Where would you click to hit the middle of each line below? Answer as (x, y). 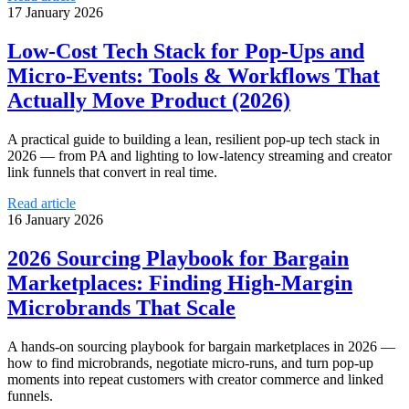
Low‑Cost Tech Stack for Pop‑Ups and (186, 51)
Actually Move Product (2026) (149, 100)
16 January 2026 (55, 219)
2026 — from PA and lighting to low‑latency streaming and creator (199, 155)
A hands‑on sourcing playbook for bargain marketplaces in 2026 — (201, 346)
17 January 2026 (55, 13)
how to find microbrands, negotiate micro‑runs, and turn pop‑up (190, 362)
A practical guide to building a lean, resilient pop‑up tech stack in (194, 139)
